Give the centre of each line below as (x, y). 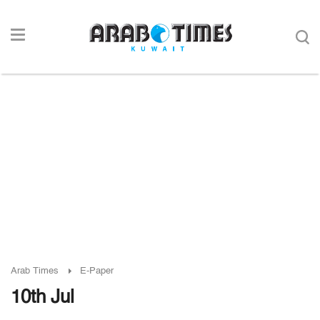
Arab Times (35, 271)
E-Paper (97, 271)
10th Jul (42, 298)
